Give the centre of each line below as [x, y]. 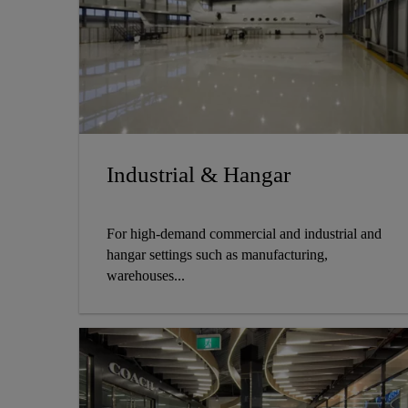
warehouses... [146, 276]
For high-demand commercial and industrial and [244, 234]
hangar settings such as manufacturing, [217, 255]
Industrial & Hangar [199, 175]
